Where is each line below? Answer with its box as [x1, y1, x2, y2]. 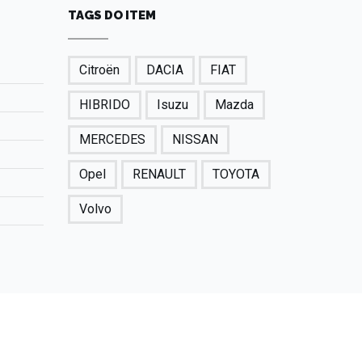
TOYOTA [212, 166, 259, 183]
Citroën [78, 62, 120, 78]
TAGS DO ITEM [67, 8, 156, 23]
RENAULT [132, 166, 186, 183]
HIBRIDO [78, 97, 130, 113]
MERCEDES [78, 132, 145, 148]
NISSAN [171, 132, 218, 148]
